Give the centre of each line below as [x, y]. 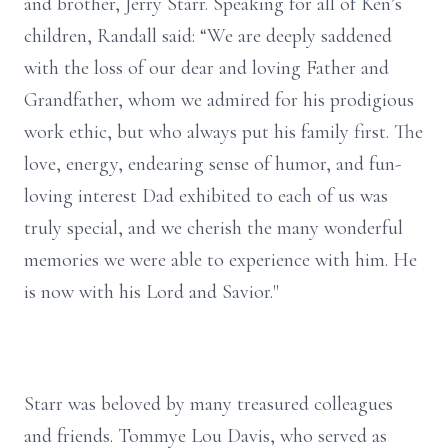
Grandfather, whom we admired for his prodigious [219, 100]
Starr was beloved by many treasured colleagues [208, 404]
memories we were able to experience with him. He [220, 260]
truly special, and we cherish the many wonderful [213, 228]
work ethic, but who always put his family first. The [223, 132]
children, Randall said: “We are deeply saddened [208, 36]
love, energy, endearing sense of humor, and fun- [212, 164]
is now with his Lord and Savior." [151, 292]
